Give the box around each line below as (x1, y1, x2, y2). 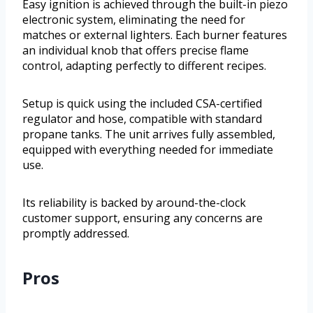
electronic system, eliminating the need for (22, 11, 245, 27)
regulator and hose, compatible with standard (22, 110, 262, 126)
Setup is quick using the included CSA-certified (22, 95, 262, 111)
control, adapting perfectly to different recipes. (22, 57, 266, 73)
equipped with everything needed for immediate (22, 141, 273, 157)
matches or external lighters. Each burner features (22, 27, 287, 43)
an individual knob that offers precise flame (22, 42, 249, 58)
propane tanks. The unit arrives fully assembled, (22, 126, 275, 142)
